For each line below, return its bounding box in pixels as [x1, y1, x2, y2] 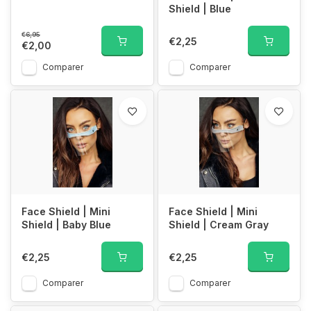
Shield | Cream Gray [168, 219, 269, 230]
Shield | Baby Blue [22, 219, 111, 230]
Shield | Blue [168, 3, 231, 15]
